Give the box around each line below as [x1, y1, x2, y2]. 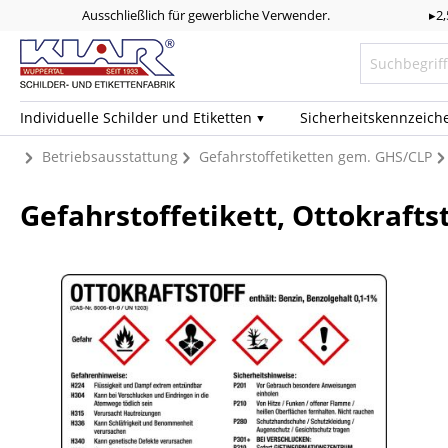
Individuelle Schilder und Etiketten [20, 107, 252, 127]
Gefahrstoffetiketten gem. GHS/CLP [199, 146, 433, 166]
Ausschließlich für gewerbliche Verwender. [82, 5, 331, 24]
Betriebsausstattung [41, 146, 178, 166]
